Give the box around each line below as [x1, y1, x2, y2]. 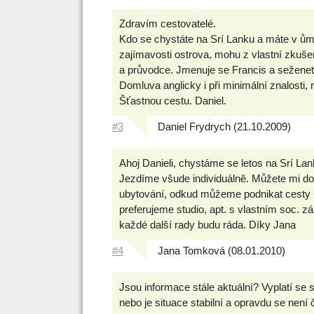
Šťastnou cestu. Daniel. [119, 95, 226, 107]
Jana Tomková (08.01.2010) [155, 245, 285, 257]
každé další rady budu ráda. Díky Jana [119, 219, 296, 231]
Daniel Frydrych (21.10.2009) [155, 121, 291, 132]
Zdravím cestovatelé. [119, 18, 216, 29]
